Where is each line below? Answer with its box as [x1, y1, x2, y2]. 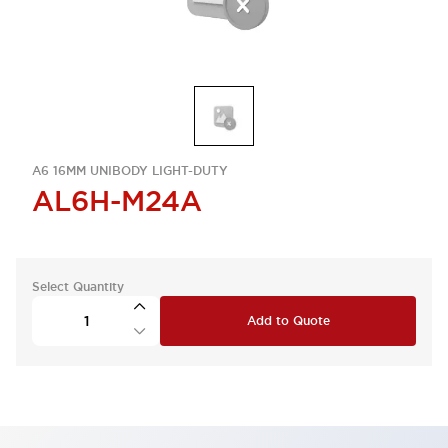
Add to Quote [246, 313, 330, 329]
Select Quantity [32, 279, 124, 295]
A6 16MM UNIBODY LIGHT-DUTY [32, 163, 228, 179]
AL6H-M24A [32, 183, 202, 219]
